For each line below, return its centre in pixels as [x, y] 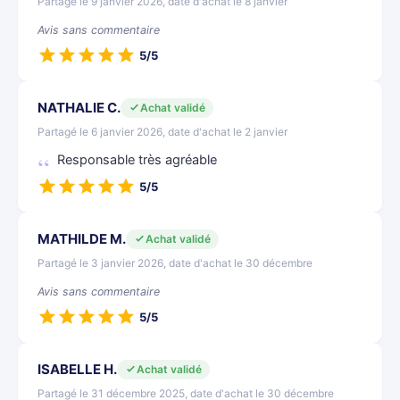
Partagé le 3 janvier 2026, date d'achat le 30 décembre [175, 263]
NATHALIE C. [79, 108]
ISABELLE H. [77, 369]
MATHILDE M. [82, 239]
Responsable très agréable [137, 160]
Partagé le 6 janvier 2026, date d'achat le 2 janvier [162, 132]
